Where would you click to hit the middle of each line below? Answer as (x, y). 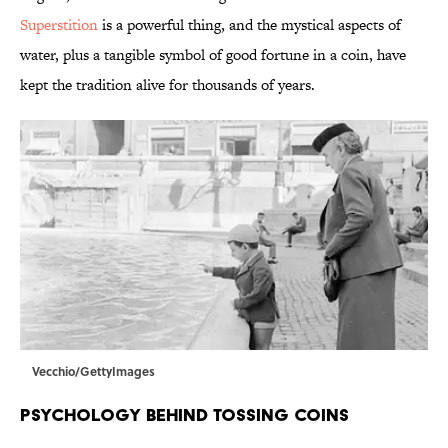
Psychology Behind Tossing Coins (184, 415)
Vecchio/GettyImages (93, 371)
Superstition (59, 25)
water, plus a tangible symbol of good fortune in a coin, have (213, 55)
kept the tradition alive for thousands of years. (167, 85)
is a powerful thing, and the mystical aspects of (249, 25)
